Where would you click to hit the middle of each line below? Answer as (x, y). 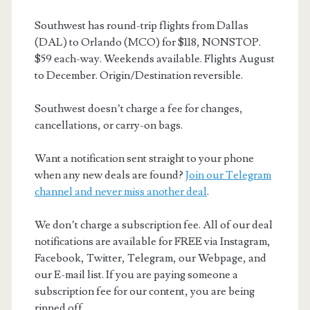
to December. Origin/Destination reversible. (138, 75)
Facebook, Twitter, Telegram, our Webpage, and (150, 258)
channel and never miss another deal (120, 191)
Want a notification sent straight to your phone (144, 158)
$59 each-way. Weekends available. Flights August (154, 58)
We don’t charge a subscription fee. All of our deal (153, 225)
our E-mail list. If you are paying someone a (136, 274)
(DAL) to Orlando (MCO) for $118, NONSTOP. (147, 42)
